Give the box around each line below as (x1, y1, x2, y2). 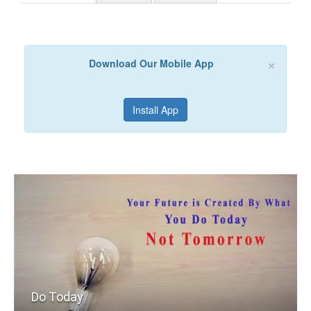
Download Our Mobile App (89, 56, 214, 70)
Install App (133, 103, 178, 117)
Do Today (31, 289, 83, 304)
